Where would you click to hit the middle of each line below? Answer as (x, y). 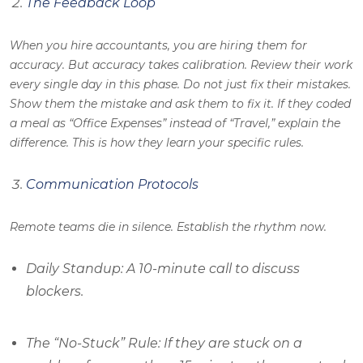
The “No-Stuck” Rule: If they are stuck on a (164, 344)
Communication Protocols (112, 185)
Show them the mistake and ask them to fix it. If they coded (180, 104)
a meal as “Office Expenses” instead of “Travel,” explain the (175, 124)
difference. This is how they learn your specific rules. (157, 143)
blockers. (55, 292)
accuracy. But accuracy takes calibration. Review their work (181, 65)
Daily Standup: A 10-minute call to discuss (163, 269)
